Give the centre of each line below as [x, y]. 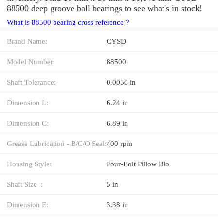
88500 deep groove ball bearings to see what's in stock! [105, 8]
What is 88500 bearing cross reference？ [69, 22]
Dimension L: [27, 102]
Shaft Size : [25, 184]
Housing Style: [29, 163]
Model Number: [31, 61]
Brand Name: [27, 41]
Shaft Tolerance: [31, 82]
